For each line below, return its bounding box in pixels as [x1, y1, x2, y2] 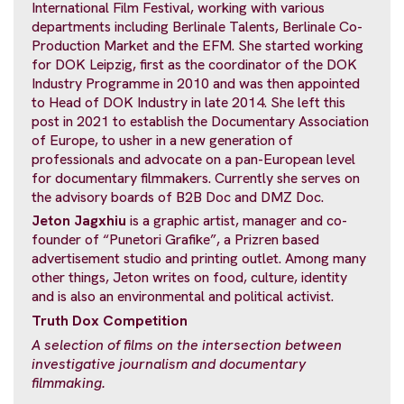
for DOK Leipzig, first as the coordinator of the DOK [32, 54, 357, 74]
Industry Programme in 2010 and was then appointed [32, 73, 360, 93]
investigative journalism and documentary [32, 353, 306, 373]
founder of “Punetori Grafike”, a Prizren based [32, 230, 319, 250]
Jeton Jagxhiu [32, 211, 126, 231]
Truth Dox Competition [32, 311, 188, 331]
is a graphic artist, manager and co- [126, 211, 347, 231]
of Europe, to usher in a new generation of [32, 130, 293, 150]
